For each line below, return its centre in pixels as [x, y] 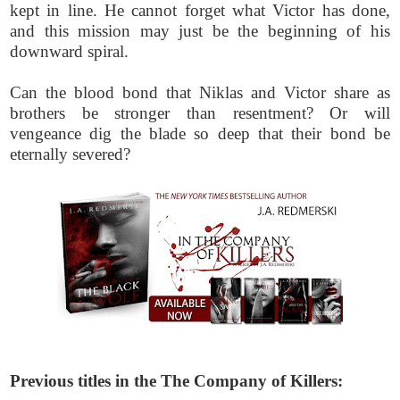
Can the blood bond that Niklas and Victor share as [200, 92]
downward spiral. [70, 51]
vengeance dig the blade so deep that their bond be [200, 133]
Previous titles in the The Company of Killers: [177, 380]
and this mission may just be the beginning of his [200, 30]
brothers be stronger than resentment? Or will [200, 112]
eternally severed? [71, 154]
